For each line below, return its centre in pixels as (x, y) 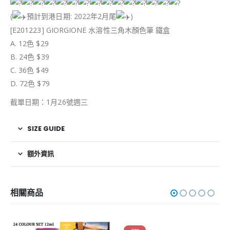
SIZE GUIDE (46, 128)
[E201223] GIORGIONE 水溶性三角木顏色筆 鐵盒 (90, 30)
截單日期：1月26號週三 (49, 102)
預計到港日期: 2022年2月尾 (72, 16)
